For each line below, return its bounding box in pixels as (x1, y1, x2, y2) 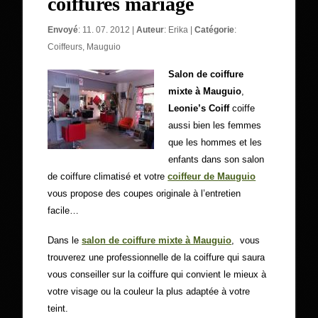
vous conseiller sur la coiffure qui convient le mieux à (48, 269, 267, 280)
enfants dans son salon (168, 154, 265, 165)
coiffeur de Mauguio (168, 171, 256, 182)
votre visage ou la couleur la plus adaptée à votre (48, 286, 251, 297)
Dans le (48, 235, 82, 246)
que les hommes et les (168, 137, 263, 148)
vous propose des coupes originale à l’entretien (48, 188, 241, 199)
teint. (48, 303, 69, 314)
